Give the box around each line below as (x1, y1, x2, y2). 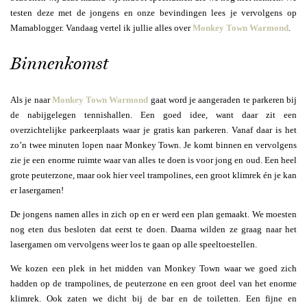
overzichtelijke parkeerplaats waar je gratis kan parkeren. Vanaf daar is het (10, 125, 297, 135)
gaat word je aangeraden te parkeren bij (148, 95, 297, 105)
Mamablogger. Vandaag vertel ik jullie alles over (10, 22, 193, 33)
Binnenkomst (10, 53, 108, 74)
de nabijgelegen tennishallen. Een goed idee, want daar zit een (10, 110, 297, 120)
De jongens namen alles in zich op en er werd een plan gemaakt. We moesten (10, 209, 297, 219)
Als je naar (10, 95, 52, 105)
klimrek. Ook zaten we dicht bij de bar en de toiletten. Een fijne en (10, 293, 297, 304)
